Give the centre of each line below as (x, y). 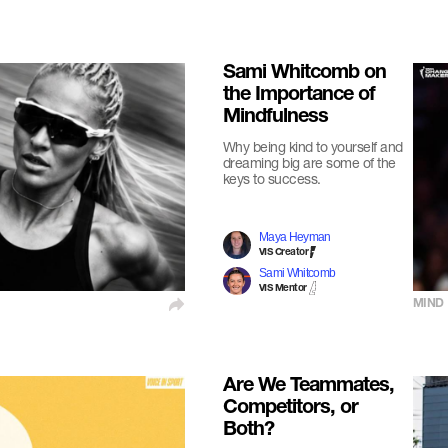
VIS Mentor (282, 289)
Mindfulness (275, 118)
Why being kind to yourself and (312, 146)
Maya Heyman (294, 237)
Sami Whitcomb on (304, 74)
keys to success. (271, 178)
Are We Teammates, (308, 387)
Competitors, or (290, 409)
